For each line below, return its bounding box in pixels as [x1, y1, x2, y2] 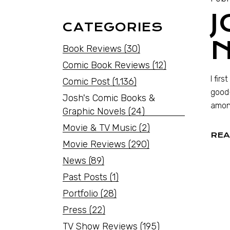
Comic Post [63, 76, 110, 87]
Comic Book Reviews [63, 60, 150, 71]
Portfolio [63, 188, 98, 199]
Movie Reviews [63, 139, 126, 150]
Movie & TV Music [63, 122, 137, 133]
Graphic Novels [63, 106, 126, 117]
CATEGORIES [63, 20, 163, 34]
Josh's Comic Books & [63, 92, 155, 104]
